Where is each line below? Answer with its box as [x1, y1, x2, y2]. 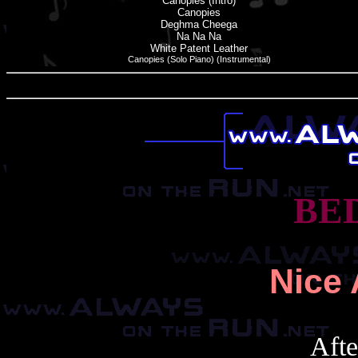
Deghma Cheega [161, 18, 238, 30]
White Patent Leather [150, 42, 249, 54]
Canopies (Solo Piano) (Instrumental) [128, 54, 271, 64]
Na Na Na [177, 30, 222, 42]
